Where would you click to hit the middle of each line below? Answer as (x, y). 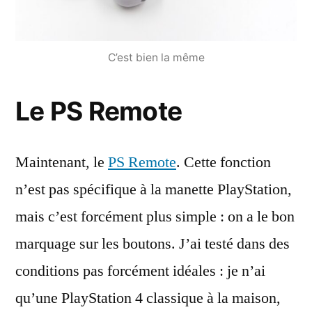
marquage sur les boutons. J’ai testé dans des (153, 243)
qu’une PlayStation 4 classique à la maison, (148, 298)
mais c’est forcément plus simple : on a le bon (155, 216)
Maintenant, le (62, 162)
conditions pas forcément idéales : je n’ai (140, 271)
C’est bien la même (156, 57)
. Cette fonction (224, 162)
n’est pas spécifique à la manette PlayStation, (154, 189)
